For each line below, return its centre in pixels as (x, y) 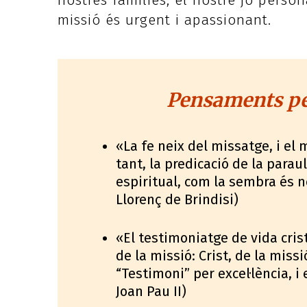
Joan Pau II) (151, 291)
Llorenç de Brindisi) (177, 199)
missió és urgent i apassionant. (164, 20)
